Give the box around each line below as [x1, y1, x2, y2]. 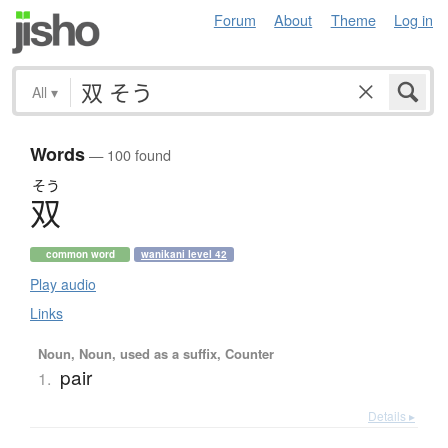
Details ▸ [368, 407, 415, 425]
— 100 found [85, 144, 171, 166]
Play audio [30, 274, 96, 295]
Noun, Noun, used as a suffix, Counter [37, 344, 274, 364]
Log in [394, 9, 433, 30]
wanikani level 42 [141, 247, 227, 262]
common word [45, 247, 115, 262]
